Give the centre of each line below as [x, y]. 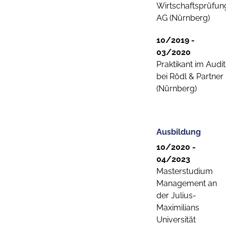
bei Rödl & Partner [190, 76]
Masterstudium [185, 171]
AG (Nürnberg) [183, 18]
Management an [187, 183]
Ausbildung [179, 132]
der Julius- [176, 195]
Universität [176, 220]
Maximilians [178, 208]
